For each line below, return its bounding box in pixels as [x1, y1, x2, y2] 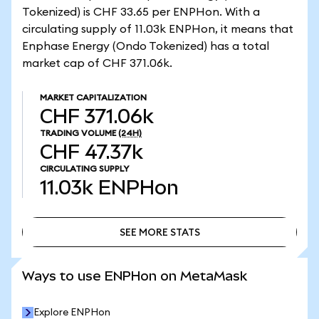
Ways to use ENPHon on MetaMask [22, 268, 247, 283]
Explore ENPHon [33, 308, 110, 318]
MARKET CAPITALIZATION [40, 93, 147, 102]
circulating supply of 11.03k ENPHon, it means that [22, 23, 293, 35]
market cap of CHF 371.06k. [22, 58, 172, 69]
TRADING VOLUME [40, 129, 116, 137]
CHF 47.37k [40, 141, 143, 163]
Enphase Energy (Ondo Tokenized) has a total [22, 41, 269, 52]
